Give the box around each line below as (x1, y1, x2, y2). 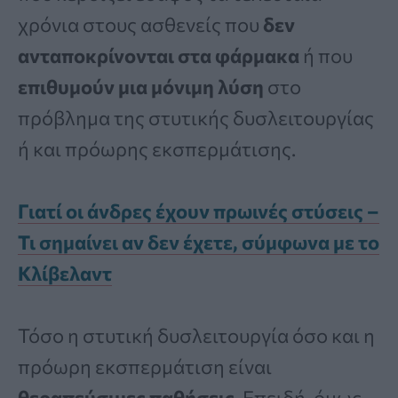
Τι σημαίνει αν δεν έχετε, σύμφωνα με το (18, 230, 379, 255)
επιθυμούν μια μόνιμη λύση (18, 75, 264, 99)
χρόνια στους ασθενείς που (18, 12, 263, 37)
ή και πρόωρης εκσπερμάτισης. (18, 137, 296, 162)
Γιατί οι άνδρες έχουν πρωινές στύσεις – (18, 199, 379, 224)
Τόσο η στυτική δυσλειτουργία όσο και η (18, 323, 375, 348)
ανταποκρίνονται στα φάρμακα (18, 44, 299, 68)
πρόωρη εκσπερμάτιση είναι (18, 354, 272, 379)
